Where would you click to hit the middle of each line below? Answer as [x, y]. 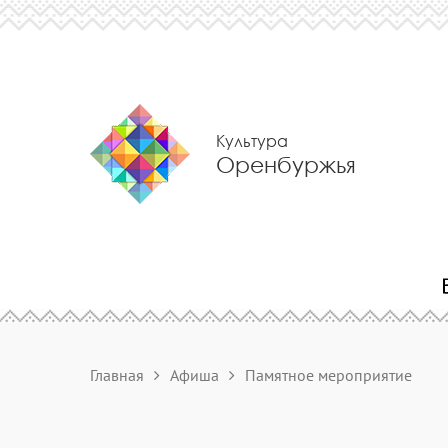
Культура [252, 140]
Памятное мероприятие [328, 375]
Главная [117, 375]
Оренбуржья [286, 164]
